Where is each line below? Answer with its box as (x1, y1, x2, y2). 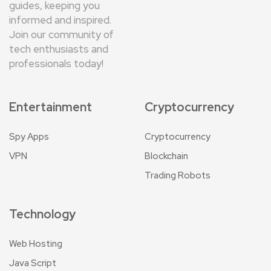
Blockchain (145, 149, 188, 162)
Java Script (9, 256, 56, 269)
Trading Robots (145, 169, 211, 181)
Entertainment (9, 99, 92, 115)
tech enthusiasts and (9, 42, 108, 56)
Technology (9, 206, 76, 222)
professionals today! (9, 56, 103, 70)
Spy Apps (9, 130, 49, 143)
